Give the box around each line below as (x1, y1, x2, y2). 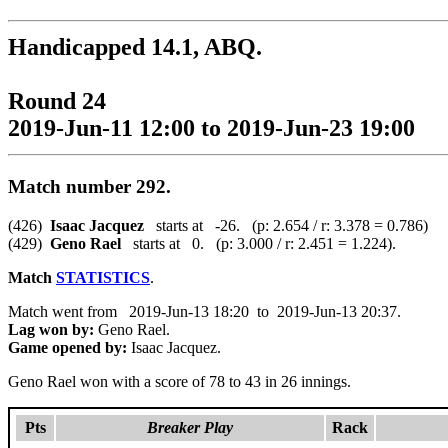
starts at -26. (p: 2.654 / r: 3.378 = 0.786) (144, 216, 428, 234)
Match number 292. (8, 175, 171, 197)
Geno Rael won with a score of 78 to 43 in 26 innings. (8, 372, 351, 390)
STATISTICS (56, 268, 150, 286)
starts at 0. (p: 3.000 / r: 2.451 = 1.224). (121, 234, 396, 252)
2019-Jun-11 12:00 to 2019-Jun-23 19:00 (8, 114, 415, 141)
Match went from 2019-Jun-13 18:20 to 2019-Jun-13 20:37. (8, 302, 401, 320)
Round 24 (8, 87, 106, 114)
